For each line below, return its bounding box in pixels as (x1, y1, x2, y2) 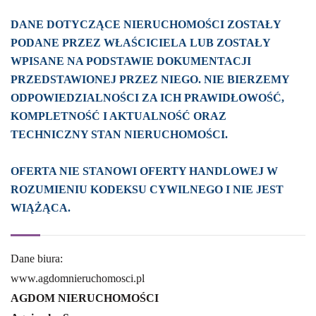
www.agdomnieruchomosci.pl (11, 272, 145, 285)
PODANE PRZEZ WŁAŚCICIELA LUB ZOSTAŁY (11, 37, 270, 49)
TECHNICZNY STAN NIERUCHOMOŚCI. (11, 128, 228, 141)
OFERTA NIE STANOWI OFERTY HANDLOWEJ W (11, 165, 278, 178)
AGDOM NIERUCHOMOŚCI (11, 292, 159, 305)
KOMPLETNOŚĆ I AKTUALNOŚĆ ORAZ (11, 110, 226, 123)
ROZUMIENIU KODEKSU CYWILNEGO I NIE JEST (11, 183, 284, 196)
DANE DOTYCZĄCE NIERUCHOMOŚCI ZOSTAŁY (11, 18, 281, 31)
